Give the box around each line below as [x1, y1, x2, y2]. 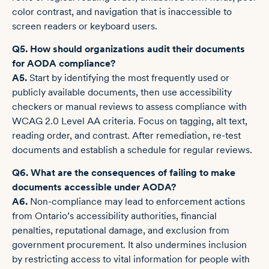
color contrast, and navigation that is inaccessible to [12, 5, 232, 17]
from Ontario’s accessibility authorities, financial [12, 210, 217, 222]
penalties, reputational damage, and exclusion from [12, 225, 229, 237]
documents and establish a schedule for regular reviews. [12, 144, 252, 156]
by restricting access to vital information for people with [12, 253, 250, 265]
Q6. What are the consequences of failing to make [12, 167, 235, 179]
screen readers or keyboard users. [12, 20, 157, 32]
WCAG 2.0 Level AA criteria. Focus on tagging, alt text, [12, 115, 247, 127]
